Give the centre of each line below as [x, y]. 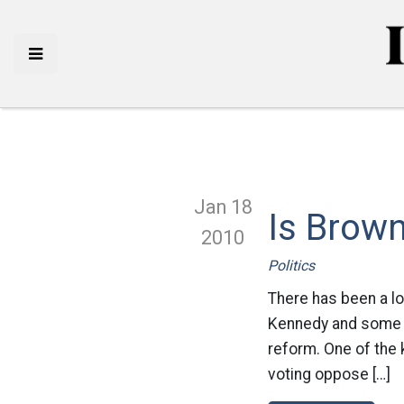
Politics [291, 266]
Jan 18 [223, 207]
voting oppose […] [329, 374]
